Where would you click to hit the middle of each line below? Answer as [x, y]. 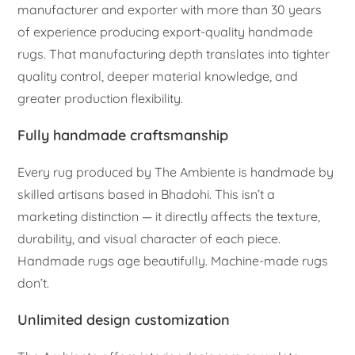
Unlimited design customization [124, 319]
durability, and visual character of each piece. [149, 238]
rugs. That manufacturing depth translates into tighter [174, 53]
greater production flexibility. [101, 98]
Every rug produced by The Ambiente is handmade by [176, 172]
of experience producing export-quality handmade [166, 31]
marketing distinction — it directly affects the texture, [169, 216]
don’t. [34, 282]
